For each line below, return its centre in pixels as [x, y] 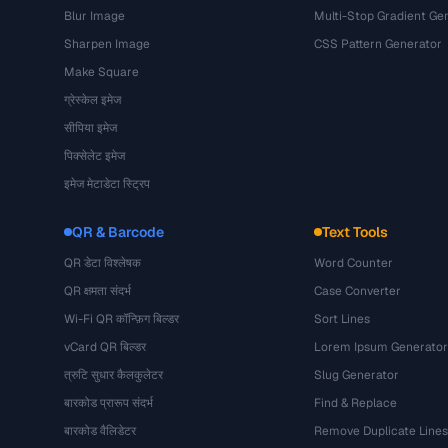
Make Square [101, 72]
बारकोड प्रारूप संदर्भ [108, 403]
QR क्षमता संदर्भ [97, 291]
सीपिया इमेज [90, 128]
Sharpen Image [107, 44]
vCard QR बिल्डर [105, 347]
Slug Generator [356, 375]
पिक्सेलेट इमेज [94, 156]
